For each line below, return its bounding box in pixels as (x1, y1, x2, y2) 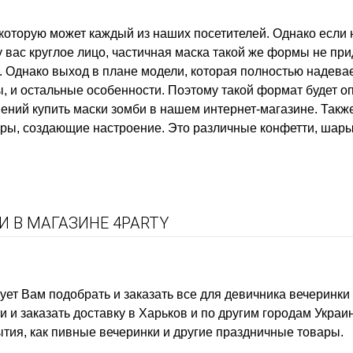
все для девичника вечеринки (176, 288, 350, 301)
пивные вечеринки (51, 325, 160, 339)
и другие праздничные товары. (160, 325, 344, 339)
